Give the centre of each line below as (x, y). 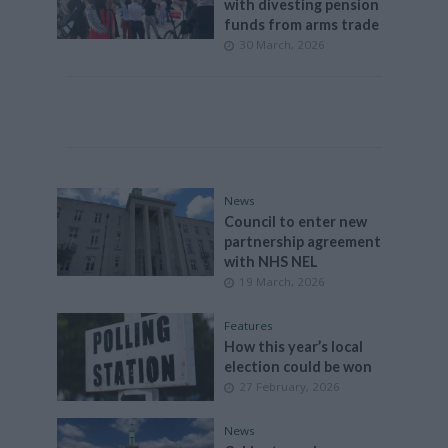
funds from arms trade (301, 24)
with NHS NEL (271, 261)
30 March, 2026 (282, 44)
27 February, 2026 (289, 386)
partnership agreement (302, 241)
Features (248, 325)
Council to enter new (295, 221)
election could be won (298, 366)
